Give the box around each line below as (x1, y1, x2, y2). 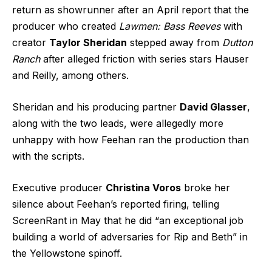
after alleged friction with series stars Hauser (40, 53, 249, 66)
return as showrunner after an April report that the (12, 4, 249, 16)
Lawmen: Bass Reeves (119, 20, 220, 33)
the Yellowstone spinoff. (12, 246, 122, 259)
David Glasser (180, 100, 247, 113)
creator (12, 36, 49, 49)
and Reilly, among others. (12, 69, 129, 82)
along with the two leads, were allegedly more (12, 117, 223, 129)
